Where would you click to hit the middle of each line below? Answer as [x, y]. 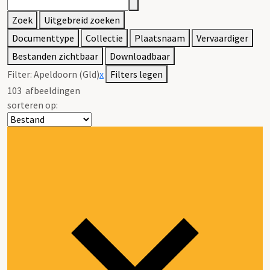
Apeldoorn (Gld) [67, 74]
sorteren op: [33, 105]
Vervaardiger [222, 38]
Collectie [104, 38]
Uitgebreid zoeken [82, 20]
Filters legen [137, 74]
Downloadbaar [140, 56]
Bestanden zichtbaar [55, 56]
